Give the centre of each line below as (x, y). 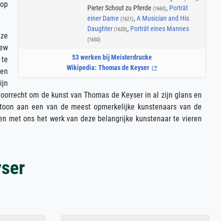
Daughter (100, 28)
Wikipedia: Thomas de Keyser (109, 68)
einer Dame (104, 18)
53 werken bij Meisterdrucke (112, 57)
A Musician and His (163, 18)
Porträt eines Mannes (159, 28)
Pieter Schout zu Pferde (120, 8)
